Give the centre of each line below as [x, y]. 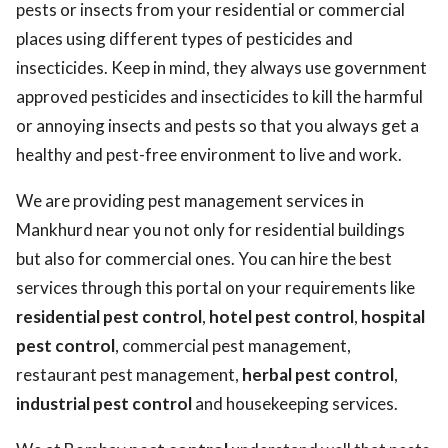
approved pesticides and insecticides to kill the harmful [219, 96]
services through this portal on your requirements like [215, 287]
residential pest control [109, 316]
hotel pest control [281, 316]
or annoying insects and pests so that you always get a [217, 125]
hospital [393, 316]
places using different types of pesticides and [184, 38]
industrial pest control [104, 403]
